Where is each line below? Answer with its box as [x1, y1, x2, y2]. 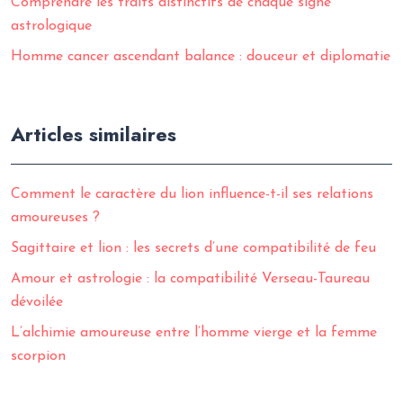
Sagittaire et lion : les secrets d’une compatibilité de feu [11, 241, 376, 255]
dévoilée [11, 295, 63, 309]
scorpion [11, 349, 66, 363]
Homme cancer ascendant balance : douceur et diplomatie [11, 49, 390, 64]
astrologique [11, 19, 92, 33]
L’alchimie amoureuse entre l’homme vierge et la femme [11, 326, 377, 340]
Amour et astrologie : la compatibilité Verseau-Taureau [11, 272, 370, 286]
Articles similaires [11, 120, 176, 148]
